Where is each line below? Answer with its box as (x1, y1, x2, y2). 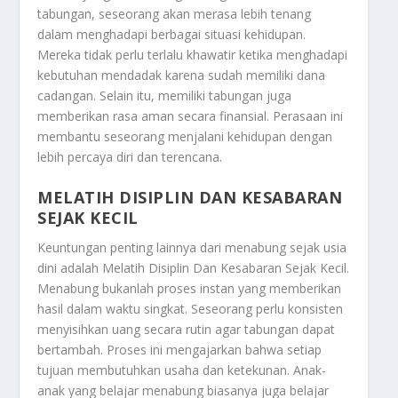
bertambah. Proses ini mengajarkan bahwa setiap (37, 340, 322, 358)
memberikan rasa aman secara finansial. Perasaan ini (37, 107, 344, 125)
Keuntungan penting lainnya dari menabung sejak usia (37, 238, 347, 256)
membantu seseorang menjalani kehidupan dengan (37, 128, 333, 146)
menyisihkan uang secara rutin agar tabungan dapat (37, 320, 336, 338)
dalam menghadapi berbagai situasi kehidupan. (37, 26, 306, 44)
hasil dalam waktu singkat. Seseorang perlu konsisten (37, 299, 344, 317)
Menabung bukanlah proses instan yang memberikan (37, 279, 342, 297)
